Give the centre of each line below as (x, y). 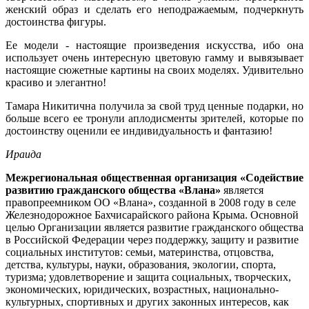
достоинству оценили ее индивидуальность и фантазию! (139, 130)
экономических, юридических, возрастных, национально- (142, 289)
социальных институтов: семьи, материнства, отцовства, (140, 252)
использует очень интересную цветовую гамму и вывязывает (154, 57)
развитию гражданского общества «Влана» (113, 190)
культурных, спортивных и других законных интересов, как (147, 301)
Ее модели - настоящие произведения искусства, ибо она (154, 45)
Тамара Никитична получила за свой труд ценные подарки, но (154, 106)
